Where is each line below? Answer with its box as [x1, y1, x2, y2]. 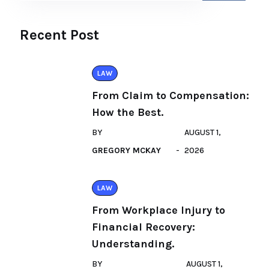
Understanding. [92, 237, 174, 250]
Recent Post [20, 26, 99, 43]
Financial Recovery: [92, 220, 195, 234]
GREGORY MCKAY [92, 145, 161, 156]
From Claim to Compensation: [92, 89, 249, 102]
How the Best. [92, 106, 163, 119]
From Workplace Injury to [92, 204, 225, 217]
